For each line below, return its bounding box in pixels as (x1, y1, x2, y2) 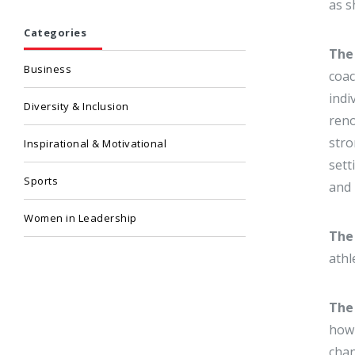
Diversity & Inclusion (24, 99, 129, 113)
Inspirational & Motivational (24, 136, 166, 151)
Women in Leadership (24, 211, 137, 225)
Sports (24, 174, 58, 188)
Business (24, 62, 71, 76)
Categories (24, 25, 86, 40)
